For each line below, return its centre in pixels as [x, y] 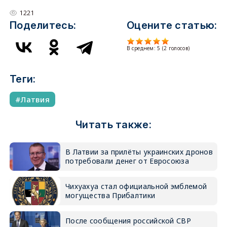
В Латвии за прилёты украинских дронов [139, 152]
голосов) [178, 48]
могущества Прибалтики [110, 195]
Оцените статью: [172, 25]
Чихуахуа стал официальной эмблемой [136, 186]
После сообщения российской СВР [128, 221]
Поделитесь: [43, 25]
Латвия [35, 99]
